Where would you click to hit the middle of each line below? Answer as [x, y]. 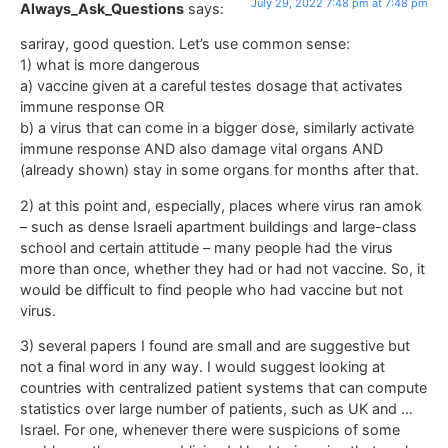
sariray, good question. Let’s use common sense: [185, 44]
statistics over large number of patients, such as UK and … [216, 409]
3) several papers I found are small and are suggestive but [215, 346]
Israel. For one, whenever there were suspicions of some [210, 430]
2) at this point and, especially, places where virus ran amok [221, 205]
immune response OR [92, 107]
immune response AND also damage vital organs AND [201, 149]
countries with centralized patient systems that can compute [223, 388]
